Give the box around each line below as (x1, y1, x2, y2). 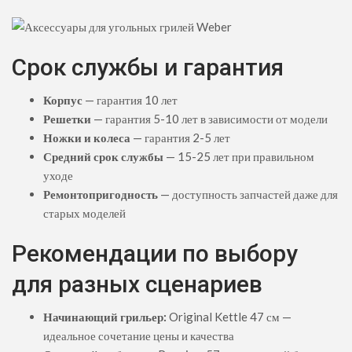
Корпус (43, 92, 82, 107)
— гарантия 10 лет (82, 92, 178, 107)
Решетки (43, 111, 91, 126)
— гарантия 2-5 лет (130, 130, 230, 145)
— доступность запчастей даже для (158, 186, 338, 201)
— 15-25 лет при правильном (163, 148, 314, 163)
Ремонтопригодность (43, 186, 158, 201)
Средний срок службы (43, 148, 163, 163)
